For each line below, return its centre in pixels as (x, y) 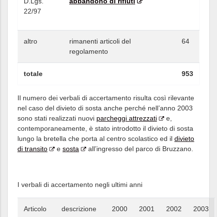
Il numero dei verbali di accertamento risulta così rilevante (106, 98)
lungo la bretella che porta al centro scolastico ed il (96, 139)
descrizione (79, 209)
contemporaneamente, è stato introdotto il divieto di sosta (105, 128)
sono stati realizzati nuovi (57, 118)
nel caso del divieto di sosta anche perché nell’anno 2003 (105, 108)
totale (33, 74)
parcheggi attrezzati (127, 118)
